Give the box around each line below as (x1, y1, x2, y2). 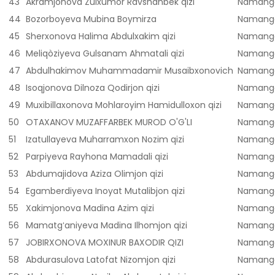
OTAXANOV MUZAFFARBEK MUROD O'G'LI (26, 116, 192, 129)
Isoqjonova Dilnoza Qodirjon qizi (26, 82, 160, 95)
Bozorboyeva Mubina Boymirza (26, 13, 157, 26)
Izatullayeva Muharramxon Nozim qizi (26, 133, 184, 146)
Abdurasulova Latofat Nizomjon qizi (26, 254, 176, 266)
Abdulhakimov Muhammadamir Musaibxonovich (26, 64, 233, 77)
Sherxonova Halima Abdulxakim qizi (26, 30, 176, 43)
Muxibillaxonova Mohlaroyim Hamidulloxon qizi (26, 99, 222, 112)
